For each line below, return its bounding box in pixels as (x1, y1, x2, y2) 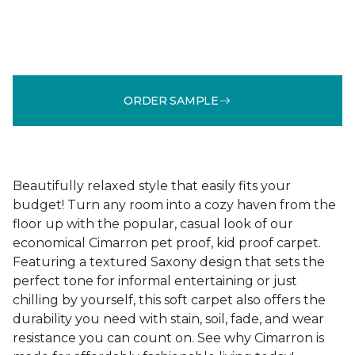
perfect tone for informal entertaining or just (13, 273, 297, 288)
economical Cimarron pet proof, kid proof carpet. (13, 235, 321, 250)
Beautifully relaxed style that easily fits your (13, 178, 291, 193)
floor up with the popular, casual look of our (13, 216, 293, 231)
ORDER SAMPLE (124, 93, 219, 108)
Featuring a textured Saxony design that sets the (13, 254, 325, 269)
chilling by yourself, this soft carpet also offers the (13, 292, 326, 307)
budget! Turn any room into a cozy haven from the (13, 197, 336, 212)
